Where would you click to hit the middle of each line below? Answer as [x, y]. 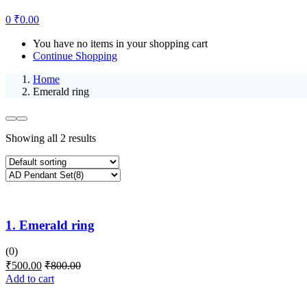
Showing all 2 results [51, 138]
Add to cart [30, 279]
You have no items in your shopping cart [120, 43]
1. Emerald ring [50, 225]
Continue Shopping [75, 56]
